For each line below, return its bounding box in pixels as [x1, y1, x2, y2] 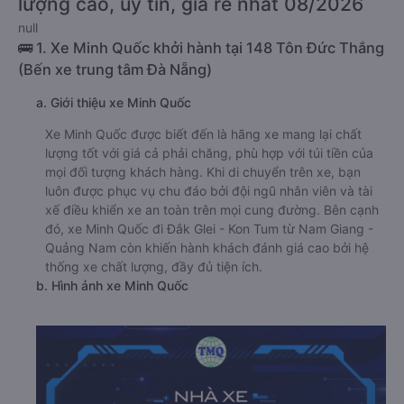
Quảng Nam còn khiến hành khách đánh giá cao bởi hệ [45, 240, 369, 255]
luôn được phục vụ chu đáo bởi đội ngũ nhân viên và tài [45, 183, 372, 198]
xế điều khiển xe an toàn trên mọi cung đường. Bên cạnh [45, 202, 379, 217]
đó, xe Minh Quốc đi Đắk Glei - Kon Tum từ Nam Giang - [45, 221, 373, 236]
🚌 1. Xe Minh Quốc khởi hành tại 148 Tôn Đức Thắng [18, 39, 384, 57]
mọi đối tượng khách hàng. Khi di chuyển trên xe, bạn [45, 164, 361, 179]
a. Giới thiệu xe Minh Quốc [36, 95, 191, 110]
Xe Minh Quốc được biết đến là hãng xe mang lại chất [45, 126, 362, 142]
